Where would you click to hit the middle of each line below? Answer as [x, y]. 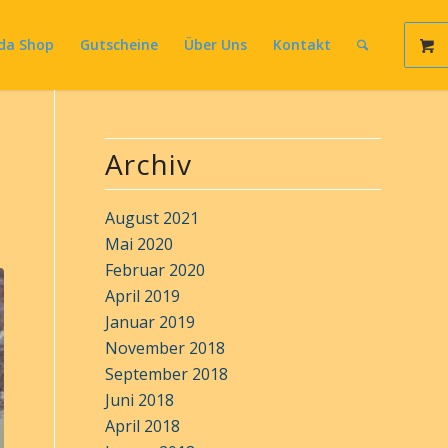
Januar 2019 [150, 322]
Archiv [149, 164]
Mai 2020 [139, 244]
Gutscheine [119, 44]
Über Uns [215, 44]
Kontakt [302, 44]
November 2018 [165, 348]
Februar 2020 [155, 270]
